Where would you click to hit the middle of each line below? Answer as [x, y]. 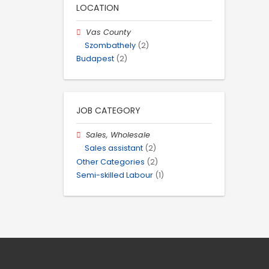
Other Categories [110, 162]
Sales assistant [114, 148]
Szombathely [110, 45]
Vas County [109, 32]
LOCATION [98, 8]
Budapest [95, 59]
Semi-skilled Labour [115, 175]
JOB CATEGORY [108, 111]
